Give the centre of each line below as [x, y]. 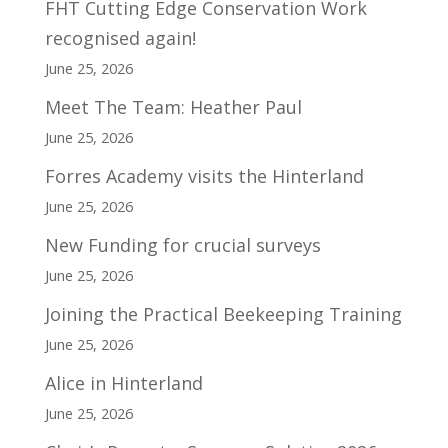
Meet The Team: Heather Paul [173, 106]
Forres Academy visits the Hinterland [204, 175]
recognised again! [120, 37]
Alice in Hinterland [123, 382]
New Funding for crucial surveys [182, 244]
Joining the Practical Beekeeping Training [223, 313]
